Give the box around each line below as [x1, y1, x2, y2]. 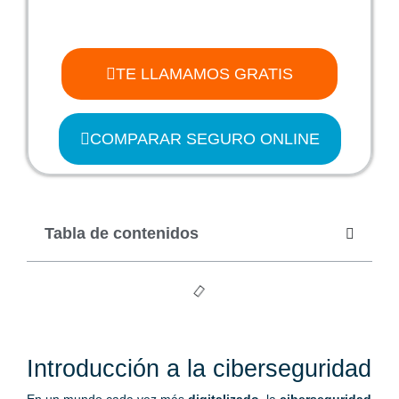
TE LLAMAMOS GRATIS [116, 65, 293, 84]
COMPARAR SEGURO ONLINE [89, 130, 320, 149]
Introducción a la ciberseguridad [27, 355, 371, 383]
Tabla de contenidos [45, 224, 199, 243]
